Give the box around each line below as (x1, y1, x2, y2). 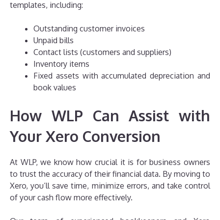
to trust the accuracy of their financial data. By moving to (10, 169, 210, 179)
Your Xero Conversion (10, 127, 161, 146)
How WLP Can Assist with (10, 106, 210, 125)
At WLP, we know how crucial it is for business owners (10, 157, 210, 167)
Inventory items (33, 59, 89, 69)
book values (33, 82, 76, 93)
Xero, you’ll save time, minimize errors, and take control (10, 181, 210, 191)
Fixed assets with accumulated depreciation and (33, 71, 210, 81)
